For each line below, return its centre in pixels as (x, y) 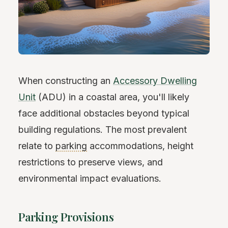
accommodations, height (140, 146)
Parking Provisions (66, 217)
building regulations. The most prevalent (103, 129)
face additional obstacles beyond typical (104, 113)
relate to (37, 146)
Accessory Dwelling (155, 80)
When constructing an (66, 80)
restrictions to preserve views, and (91, 162)
